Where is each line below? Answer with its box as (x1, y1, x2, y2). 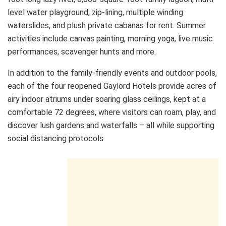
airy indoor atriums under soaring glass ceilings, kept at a (8, 94, 206, 104)
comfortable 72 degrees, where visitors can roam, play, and (8, 107, 216, 117)
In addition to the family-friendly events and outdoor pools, (8, 68, 217, 78)
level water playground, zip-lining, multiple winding (8, 7, 183, 17)
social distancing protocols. (8, 133, 105, 143)
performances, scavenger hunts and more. (8, 46, 156, 56)
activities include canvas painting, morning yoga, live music (8, 33, 213, 43)
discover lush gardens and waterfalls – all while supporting (8, 120, 214, 130)
